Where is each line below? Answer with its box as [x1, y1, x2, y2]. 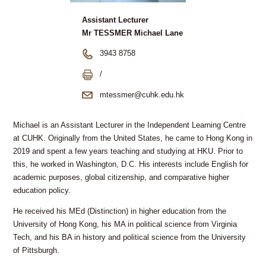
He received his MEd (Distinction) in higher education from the [13, 207, 227, 216]
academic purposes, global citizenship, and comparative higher [13, 173, 230, 182]
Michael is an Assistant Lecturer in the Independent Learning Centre [13, 121, 246, 130]
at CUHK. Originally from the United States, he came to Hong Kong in [13, 134, 253, 143]
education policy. [13, 186, 71, 195]
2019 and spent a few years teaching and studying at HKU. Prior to [13, 147, 243, 156]
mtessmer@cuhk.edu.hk [100, 90, 184, 99]
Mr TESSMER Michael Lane [82, 28, 183, 37]
